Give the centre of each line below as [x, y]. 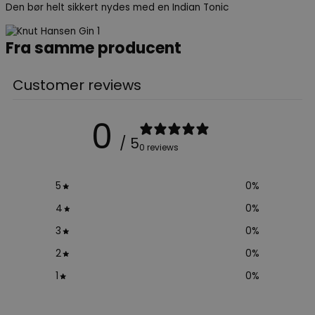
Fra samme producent [94, 48]
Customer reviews [77, 85]
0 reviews [159, 147]
